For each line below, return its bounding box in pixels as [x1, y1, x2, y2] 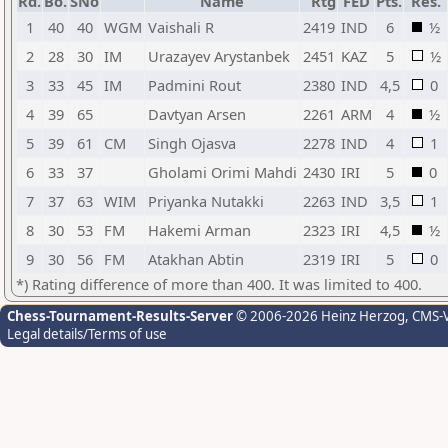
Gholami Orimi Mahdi [148, 162, 297, 182]
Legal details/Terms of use [7, 325, 167, 343]
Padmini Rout [148, 75, 241, 95]
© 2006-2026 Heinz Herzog [233, 307, 405, 325]
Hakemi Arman [148, 220, 251, 240]
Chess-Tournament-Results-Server [7, 307, 233, 325]
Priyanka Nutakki [148, 191, 264, 211]
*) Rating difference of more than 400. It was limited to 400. [16, 274, 422, 294]
